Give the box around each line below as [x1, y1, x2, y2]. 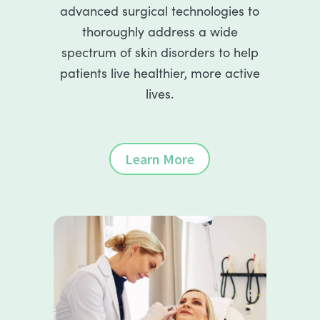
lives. [146, 84, 174, 102]
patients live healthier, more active [59, 64, 260, 81]
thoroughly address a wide [81, 22, 238, 40]
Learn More [125, 149, 194, 168]
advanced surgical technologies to [60, 1, 259, 19]
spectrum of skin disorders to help [61, 43, 259, 61]
